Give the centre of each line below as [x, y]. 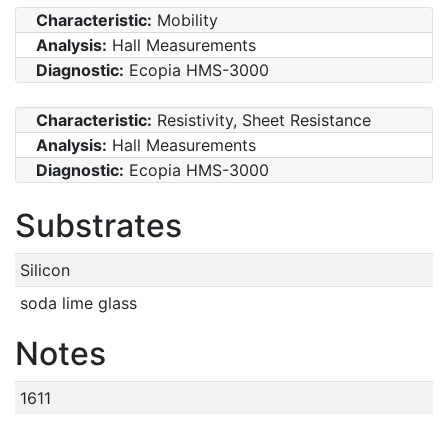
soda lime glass [78, 302]
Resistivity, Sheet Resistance [261, 119]
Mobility [185, 19]
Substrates [98, 225]
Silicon [44, 269]
